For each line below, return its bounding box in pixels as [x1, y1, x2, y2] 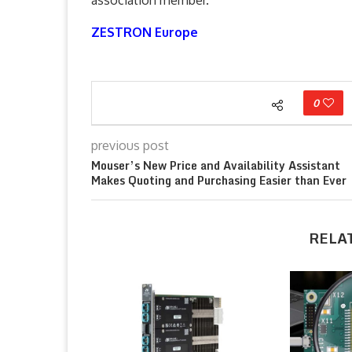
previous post [91, 137, 169, 153]
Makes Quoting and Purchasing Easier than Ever [91, 171, 346, 189]
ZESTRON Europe [91, 24, 198, 40]
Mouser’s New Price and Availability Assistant [91, 156, 340, 174]
